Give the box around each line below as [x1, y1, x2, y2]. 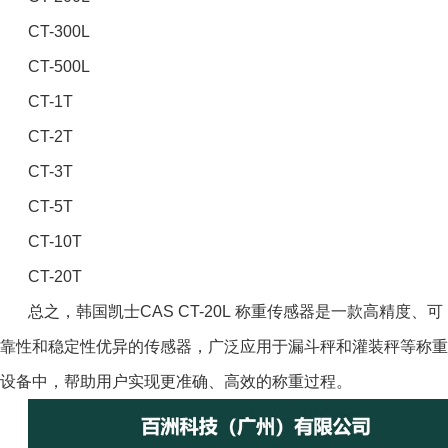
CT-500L [28, 57, 90, 75]
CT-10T [28, 232, 82, 250]
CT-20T [28, 267, 82, 285]
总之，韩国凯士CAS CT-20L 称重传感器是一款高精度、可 [28, 302, 443, 320]
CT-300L [28, 22, 90, 40]
